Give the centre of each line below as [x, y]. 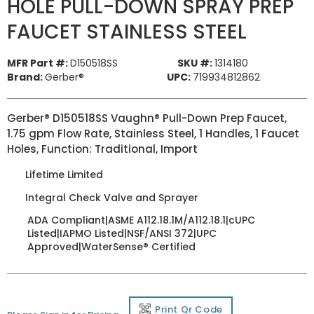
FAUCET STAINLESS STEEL [127, 32]
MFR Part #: [37, 63]
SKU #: [194, 63]
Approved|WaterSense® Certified [111, 247]
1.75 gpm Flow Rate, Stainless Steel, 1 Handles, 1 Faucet [153, 134]
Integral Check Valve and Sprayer [112, 197]
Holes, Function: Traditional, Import [102, 149]
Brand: [25, 77]
